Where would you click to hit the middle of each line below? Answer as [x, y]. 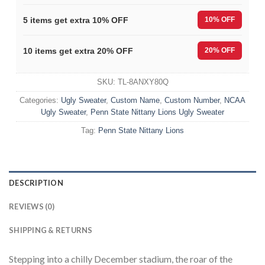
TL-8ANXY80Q [143, 82]
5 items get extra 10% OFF [76, 20]
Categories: [40, 101]
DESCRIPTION [36, 183]
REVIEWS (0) [32, 207]
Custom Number [192, 101]
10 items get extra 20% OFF [78, 51]
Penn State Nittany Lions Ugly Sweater [157, 112]
